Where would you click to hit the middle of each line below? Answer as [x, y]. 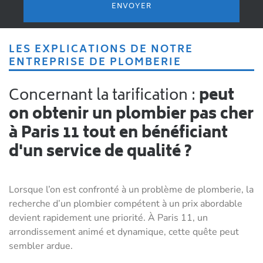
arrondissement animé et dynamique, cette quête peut [124, 232]
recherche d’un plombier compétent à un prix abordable [126, 204]
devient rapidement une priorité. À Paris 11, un [108, 218]
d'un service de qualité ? [100, 153]
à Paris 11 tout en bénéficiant [118, 134]
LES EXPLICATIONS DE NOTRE [12, 50]
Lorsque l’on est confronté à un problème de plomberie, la [131, 190]
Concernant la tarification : [109, 97]
